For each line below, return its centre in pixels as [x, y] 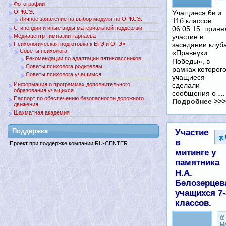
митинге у [195, 153]
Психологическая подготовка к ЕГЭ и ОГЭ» [69, 44]
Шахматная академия [42, 112]
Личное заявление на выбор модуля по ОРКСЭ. [81, 18]
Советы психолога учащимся [64, 74]
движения [26, 104]
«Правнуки [190, 53]
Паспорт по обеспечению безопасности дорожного [79, 98]
